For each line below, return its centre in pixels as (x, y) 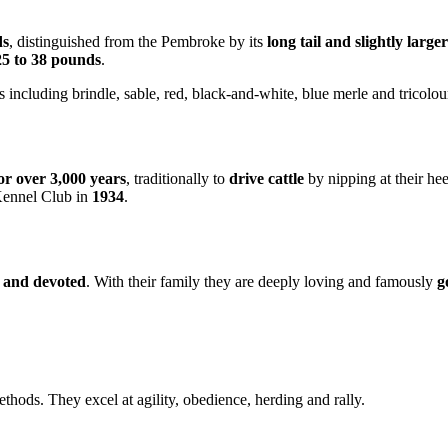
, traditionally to (177, 178)
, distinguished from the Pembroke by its (138, 42)
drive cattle (266, 178)
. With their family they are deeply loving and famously (261, 281)
